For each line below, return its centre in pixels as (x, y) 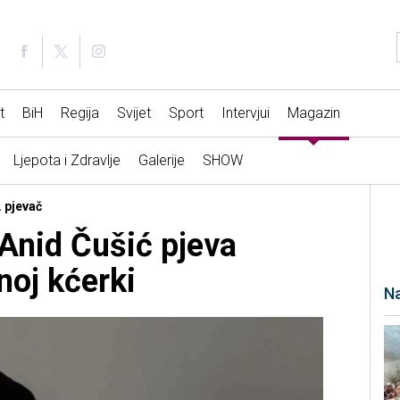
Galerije (161, 161)
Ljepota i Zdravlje (67, 161)
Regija (79, 113)
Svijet (133, 113)
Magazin (313, 113)
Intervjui (245, 113)
